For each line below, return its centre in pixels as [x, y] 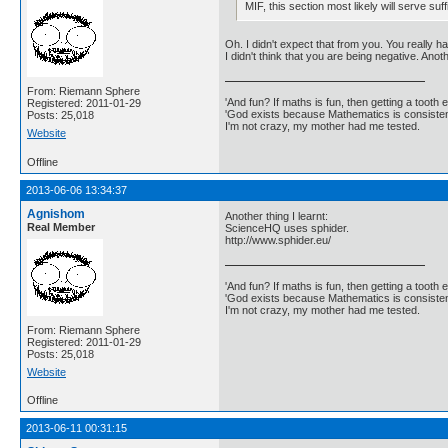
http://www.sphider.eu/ [278, 239]
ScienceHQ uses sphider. [287, 227]
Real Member [61, 227]
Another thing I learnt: [276, 215]
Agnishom [56, 214]
